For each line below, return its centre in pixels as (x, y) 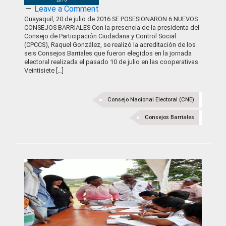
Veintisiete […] (44, 70)
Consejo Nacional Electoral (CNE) (151, 100)
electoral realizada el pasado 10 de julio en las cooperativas (111, 62)
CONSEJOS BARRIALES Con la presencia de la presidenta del (112, 27)
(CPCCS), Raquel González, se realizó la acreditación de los (110, 45)
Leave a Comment (67, 9)
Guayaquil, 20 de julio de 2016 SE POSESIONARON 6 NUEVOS (111, 19)
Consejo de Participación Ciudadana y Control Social (100, 36)
